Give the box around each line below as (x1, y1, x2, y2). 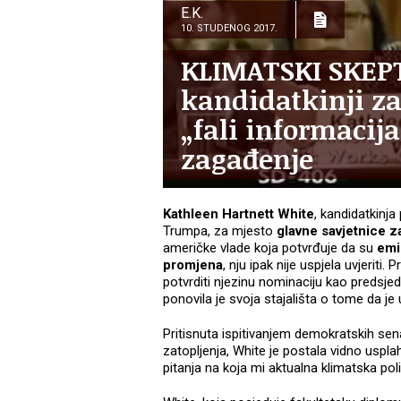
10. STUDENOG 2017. (181, 22, 277, 35)
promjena (163, 257, 223, 274)
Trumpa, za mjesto (163, 223, 273, 240)
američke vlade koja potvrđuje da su (163, 240, 377, 257)
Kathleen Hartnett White (163, 206, 314, 223)
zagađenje (181, 141, 313, 178)
